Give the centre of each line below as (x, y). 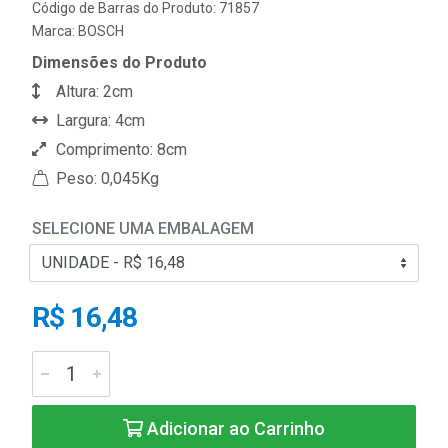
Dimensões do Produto (119, 62)
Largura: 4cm (98, 120)
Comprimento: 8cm (119, 149)
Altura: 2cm (92, 91)
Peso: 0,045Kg (105, 178)
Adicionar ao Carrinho (234, 428)
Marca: (55, 31)
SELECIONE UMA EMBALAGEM (143, 228)
